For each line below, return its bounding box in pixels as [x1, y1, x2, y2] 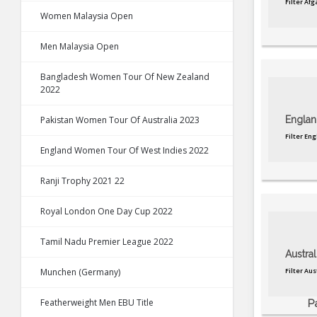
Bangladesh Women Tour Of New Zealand [40, 71, 209, 83]
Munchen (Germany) [40, 266, 120, 279]
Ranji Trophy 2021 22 [40, 175, 125, 188]
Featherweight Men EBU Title [40, 296, 154, 309]
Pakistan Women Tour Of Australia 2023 [40, 114, 200, 127]
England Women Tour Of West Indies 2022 [40, 144, 209, 157]
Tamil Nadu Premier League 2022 [40, 236, 173, 248]
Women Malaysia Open [40, 10, 133, 23]
